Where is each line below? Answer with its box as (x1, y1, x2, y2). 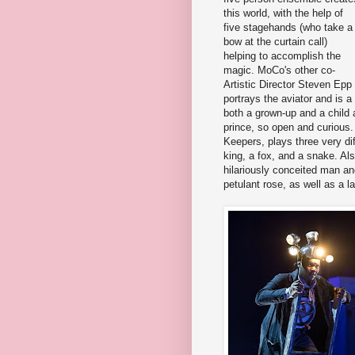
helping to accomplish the (223, 49, 341, 62)
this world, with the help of (223, 6, 346, 19)
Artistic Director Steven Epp (223, 78, 352, 90)
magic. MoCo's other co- (223, 63, 335, 76)
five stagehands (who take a (223, 21, 353, 33)
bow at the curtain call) (223, 35, 327, 48)
